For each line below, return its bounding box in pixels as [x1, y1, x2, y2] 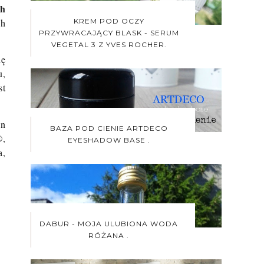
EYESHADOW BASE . [67, 135, 150, 144]
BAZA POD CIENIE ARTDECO [49, 123, 168, 133]
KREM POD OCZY [73, 16, 144, 25]
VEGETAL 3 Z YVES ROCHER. [51, 39, 167, 49]
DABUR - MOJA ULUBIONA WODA [39, 219, 178, 228]
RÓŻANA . [88, 230, 129, 240]
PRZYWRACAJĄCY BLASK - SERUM [38, 28, 179, 37]
